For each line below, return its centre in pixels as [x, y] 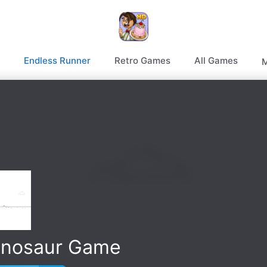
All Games [216, 60]
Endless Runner [57, 60]
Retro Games [142, 60]
